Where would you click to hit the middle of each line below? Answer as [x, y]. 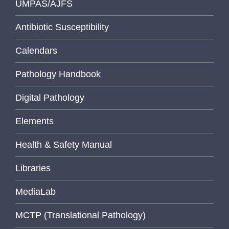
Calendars [36, 50]
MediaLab [36, 191]
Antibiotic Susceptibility [62, 27]
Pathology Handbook [58, 74]
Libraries [33, 168]
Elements [35, 121]
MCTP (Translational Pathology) [81, 215]
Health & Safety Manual [64, 144]
